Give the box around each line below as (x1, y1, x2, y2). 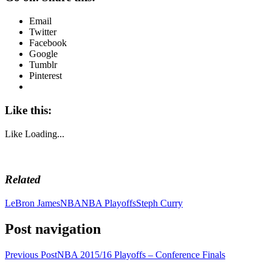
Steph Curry (136, 198, 183, 208)
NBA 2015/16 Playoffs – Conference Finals (57, 249, 225, 260)
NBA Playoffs (81, 198, 136, 208)
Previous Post (5, 249, 57, 260)
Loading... (25, 128, 64, 139)
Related (5, 173, 41, 186)
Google (29, 49, 58, 59)
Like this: (5, 103, 52, 117)
